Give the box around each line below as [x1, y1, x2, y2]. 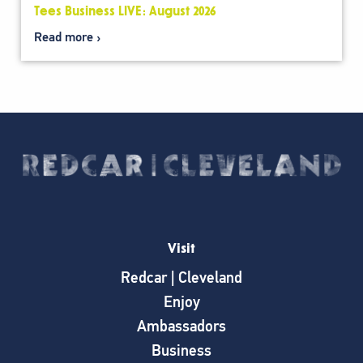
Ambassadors [137, 316, 226, 335]
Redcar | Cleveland [121, 267, 242, 287]
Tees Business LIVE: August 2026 [34, 4, 216, 19]
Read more [34, 28, 93, 45]
